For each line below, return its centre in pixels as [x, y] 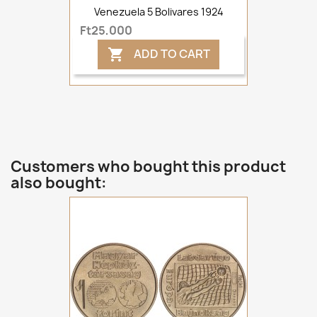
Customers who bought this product [148, 167]
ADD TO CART [171, 53]
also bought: [59, 183]
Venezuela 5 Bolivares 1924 [158, 11]
